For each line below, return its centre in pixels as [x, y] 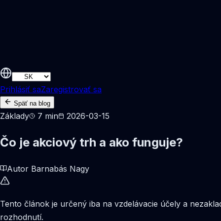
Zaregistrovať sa [71, 89]
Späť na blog [32, 103]
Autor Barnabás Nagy [48, 168]
